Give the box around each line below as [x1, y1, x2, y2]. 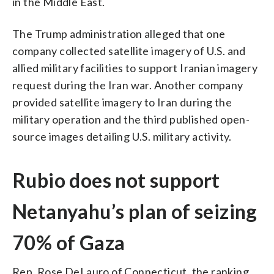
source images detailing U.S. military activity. [12, 129, 232, 143]
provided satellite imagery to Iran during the [12, 95, 232, 109]
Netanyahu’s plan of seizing [12, 199, 257, 223]
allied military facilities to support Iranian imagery [12, 61, 258, 75]
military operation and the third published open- [12, 112, 250, 126]
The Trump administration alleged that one [12, 26, 226, 40]
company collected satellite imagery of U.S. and [12, 43, 246, 57]
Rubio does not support [12, 168, 220, 192]
